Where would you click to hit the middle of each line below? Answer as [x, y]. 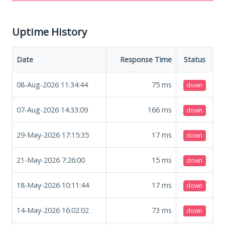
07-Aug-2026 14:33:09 [52, 109]
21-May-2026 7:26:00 [51, 160]
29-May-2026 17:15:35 [53, 135]
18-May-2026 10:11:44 [53, 185]
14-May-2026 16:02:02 [53, 210]
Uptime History [49, 31]
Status [194, 59]
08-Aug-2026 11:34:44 [52, 84]
